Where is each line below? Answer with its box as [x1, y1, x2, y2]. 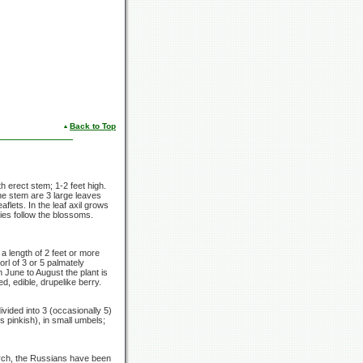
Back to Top [70, 122, 116, 131]
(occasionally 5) [49, 305, 112, 316]
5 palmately [40, 258, 84, 268]
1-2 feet [55, 181, 85, 191]
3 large [46, 190, 73, 201]
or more [66, 248, 100, 258]
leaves [73, 190, 101, 201]
